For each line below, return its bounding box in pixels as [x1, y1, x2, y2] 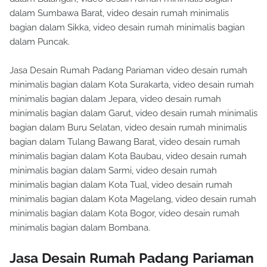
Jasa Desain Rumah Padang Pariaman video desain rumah [10, 65, 247, 76]
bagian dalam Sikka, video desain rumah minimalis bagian [10, 22, 245, 33]
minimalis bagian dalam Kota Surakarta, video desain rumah [10, 79, 254, 90]
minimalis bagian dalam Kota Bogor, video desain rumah [10, 208, 240, 219]
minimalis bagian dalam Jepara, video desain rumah [10, 94, 221, 104]
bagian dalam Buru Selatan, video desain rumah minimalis [10, 122, 247, 133]
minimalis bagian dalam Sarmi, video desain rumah [10, 165, 217, 176]
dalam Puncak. [10, 36, 70, 47]
